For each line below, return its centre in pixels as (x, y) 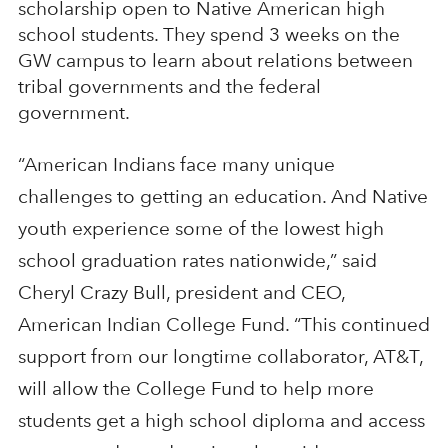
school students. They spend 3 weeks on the (208, 34)
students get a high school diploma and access (221, 420)
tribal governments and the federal (169, 86)
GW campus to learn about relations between (215, 60)
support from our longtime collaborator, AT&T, (220, 356)
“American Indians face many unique (176, 164)
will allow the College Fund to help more (195, 388)
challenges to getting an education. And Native (222, 196)
